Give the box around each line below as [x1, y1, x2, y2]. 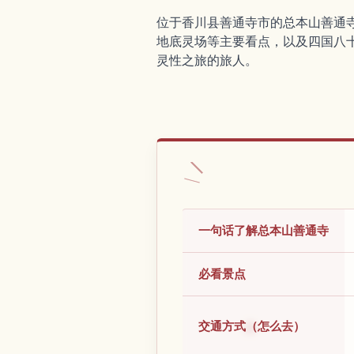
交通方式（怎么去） [198, 318, 305, 334]
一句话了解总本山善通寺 [198, 223, 329, 239]
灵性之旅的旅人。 [156, 52, 258, 68]
